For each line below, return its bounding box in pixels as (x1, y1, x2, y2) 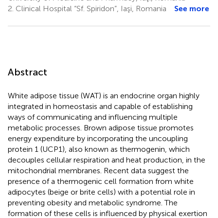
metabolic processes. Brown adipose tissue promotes (8, 123, 194, 132)
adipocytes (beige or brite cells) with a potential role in (8, 187, 195, 197)
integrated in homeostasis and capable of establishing (8, 101, 193, 111)
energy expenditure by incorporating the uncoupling (8, 133, 188, 143)
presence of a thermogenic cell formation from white (8, 176, 194, 186)
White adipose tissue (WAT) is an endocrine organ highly (8, 91, 200, 100)
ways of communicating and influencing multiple (8, 112, 178, 122)
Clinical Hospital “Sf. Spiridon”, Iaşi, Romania (14, 3, 166, 13)
